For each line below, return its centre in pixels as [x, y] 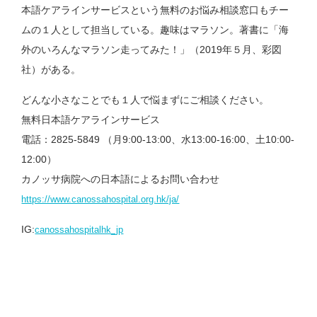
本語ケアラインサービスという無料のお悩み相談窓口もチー [155, 10]
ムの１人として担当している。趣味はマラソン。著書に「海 [155, 29]
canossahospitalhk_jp [79, 229]
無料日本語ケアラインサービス [91, 119]
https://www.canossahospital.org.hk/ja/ [100, 199]
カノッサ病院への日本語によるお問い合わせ [121, 179]
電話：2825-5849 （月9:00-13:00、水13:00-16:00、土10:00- [158, 139]
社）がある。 [51, 69]
